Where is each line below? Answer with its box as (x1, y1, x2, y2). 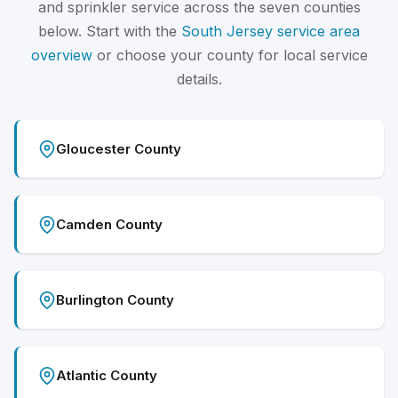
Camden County (56, 216, 163, 234)
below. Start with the (38, 22, 181, 41)
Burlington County (56, 291, 174, 309)
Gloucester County (56, 140, 181, 158)
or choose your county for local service (92, 46, 368, 65)
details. (176, 70, 222, 89)
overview (30, 46, 92, 65)
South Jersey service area (181, 22, 360, 41)
